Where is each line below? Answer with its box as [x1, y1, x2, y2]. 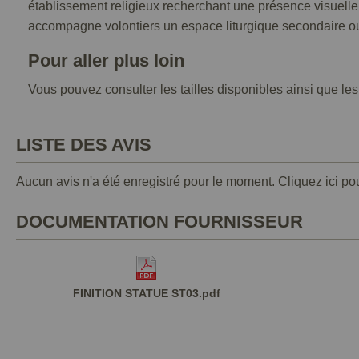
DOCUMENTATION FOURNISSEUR [16, 212, 303, 232]
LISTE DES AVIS [16, 135, 151, 155]
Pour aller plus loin [28, 50, 184, 71]
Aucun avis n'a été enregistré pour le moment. [16, 175, 278, 188]
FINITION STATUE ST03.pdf [73, 287, 220, 300]
